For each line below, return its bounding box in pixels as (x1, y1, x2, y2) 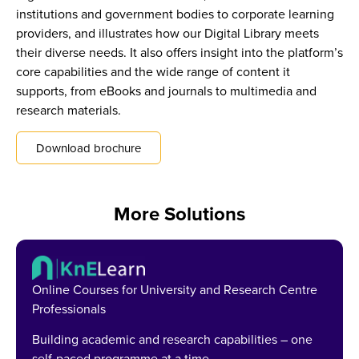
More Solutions (114, 199, 245, 228)
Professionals (32, 299, 106, 317)
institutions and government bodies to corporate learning (16, 5, 334, 23)
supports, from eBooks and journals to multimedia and (16, 82, 317, 100)
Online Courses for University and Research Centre (32, 280, 317, 298)
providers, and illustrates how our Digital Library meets (16, 24, 319, 42)
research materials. (16, 101, 121, 119)
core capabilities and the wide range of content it (16, 63, 290, 81)
